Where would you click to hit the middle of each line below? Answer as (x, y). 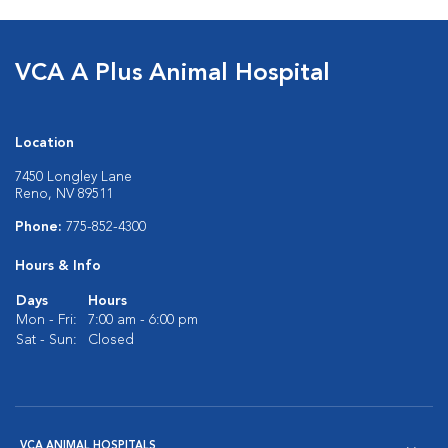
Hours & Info (58, 266)
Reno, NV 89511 (64, 194)
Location (44, 143)
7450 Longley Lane (73, 177)
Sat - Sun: (46, 340)
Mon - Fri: (46, 320)
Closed (111, 340)
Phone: (40, 227)
